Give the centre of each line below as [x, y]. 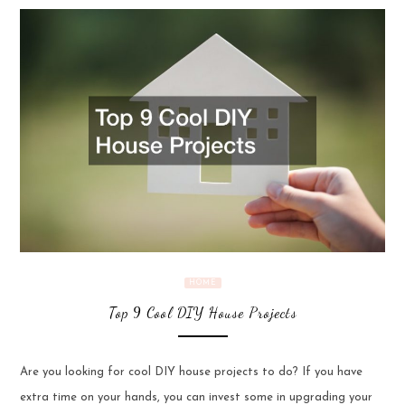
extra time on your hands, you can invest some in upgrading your [196, 397]
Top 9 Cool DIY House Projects [202, 313]
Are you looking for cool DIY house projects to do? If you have [191, 372]
